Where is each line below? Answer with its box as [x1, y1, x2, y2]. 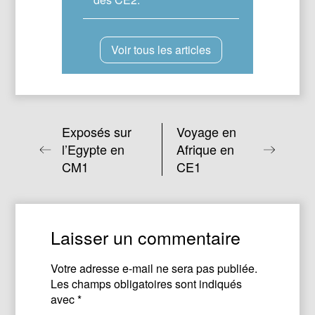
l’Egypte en [61, 140, 124, 159]
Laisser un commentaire [51, 224, 241, 250]
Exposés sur [61, 122, 131, 141]
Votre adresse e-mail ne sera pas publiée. [51, 260, 258, 277]
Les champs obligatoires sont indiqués [51, 276, 243, 292]
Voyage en [176, 122, 237, 141]
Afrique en [176, 140, 235, 159]
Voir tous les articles [110, 41, 211, 58]
